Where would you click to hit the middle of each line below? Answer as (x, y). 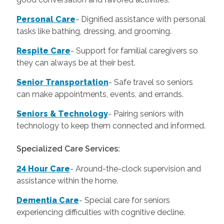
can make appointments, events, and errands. (100, 94)
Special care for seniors (127, 200)
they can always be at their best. (76, 62)
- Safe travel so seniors (150, 82)
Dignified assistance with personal (143, 19)
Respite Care (43, 50)
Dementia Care (47, 200)
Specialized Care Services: (68, 149)
